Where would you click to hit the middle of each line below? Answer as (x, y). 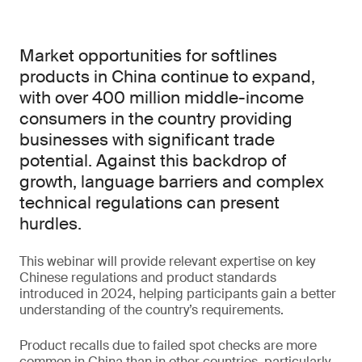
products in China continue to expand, (167, 77)
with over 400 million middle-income (162, 98)
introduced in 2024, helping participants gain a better (178, 294)
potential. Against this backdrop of (153, 161)
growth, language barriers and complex (172, 182)
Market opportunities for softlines (148, 56)
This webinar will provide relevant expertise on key (167, 261)
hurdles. (51, 224)
